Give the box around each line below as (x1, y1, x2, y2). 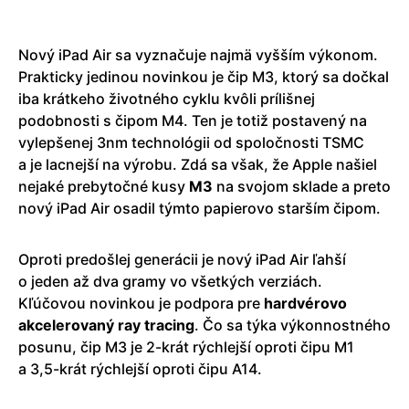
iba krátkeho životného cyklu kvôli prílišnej (18, 89, 315, 108)
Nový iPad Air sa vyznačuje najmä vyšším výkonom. (18, 45, 378, 64)
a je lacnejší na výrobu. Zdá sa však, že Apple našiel (18, 154, 377, 173)
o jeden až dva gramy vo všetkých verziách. (18, 271, 322, 290)
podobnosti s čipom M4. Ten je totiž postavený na (18, 110, 367, 130)
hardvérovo (264, 293, 347, 312)
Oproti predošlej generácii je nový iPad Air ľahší (18, 249, 346, 268)
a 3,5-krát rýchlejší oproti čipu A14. (18, 359, 262, 378)
